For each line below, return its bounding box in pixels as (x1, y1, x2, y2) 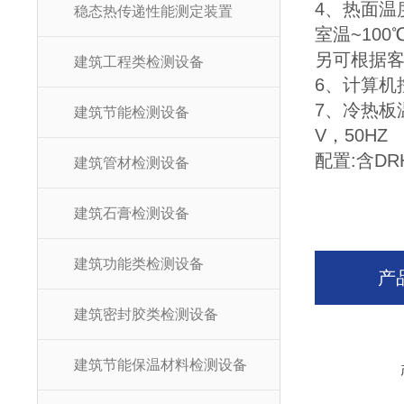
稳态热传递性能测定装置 (73, 4, 233, 19)
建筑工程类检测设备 (73, 54, 204, 69)
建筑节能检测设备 (73, 105, 189, 120)
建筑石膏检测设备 (73, 206, 189, 221)
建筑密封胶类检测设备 (73, 307, 218, 322)
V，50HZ (315, 125, 389, 145)
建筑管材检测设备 (73, 155, 189, 170)
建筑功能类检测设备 (73, 256, 204, 271)
